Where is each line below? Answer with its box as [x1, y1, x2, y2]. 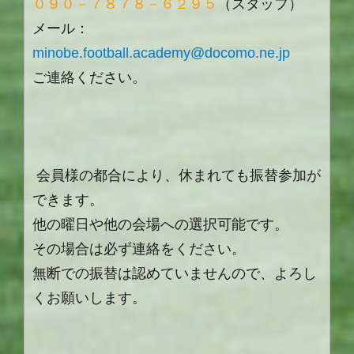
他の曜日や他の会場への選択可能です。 [32, 217, 288, 233]
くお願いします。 [32, 290, 146, 307]
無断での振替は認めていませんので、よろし [32, 265, 317, 282]
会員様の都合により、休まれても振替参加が [36, 168, 321, 184]
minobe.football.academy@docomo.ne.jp [32, 45, 290, 62]
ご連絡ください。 [32, 70, 146, 86]
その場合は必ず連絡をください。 [32, 241, 246, 258]
